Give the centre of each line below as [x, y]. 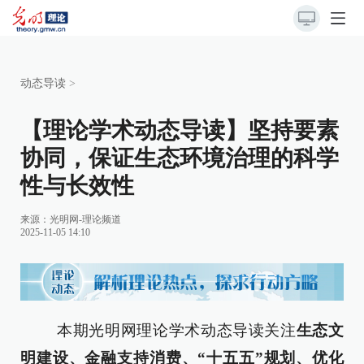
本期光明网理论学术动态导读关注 [158, 331]
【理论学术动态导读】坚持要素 [180, 130]
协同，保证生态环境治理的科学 [180, 158]
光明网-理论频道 [85, 219]
